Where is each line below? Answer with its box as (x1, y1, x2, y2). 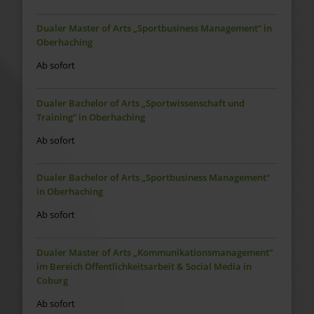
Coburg (36, 273, 68, 287)
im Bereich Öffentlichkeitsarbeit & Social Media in (36, 259, 252, 273)
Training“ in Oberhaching (36, 110, 145, 123)
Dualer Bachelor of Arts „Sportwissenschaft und (36, 96, 245, 109)
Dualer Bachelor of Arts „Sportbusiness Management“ (36, 171, 270, 184)
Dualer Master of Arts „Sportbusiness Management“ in (36, 22, 272, 35)
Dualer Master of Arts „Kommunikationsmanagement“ (36, 245, 273, 259)
